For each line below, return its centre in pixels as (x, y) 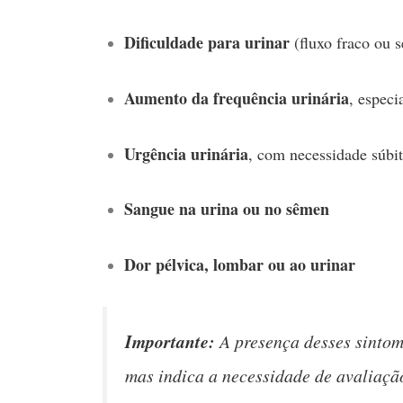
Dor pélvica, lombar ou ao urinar (240, 265)
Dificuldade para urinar (207, 42)
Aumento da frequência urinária (237, 98)
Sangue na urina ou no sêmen (227, 209)
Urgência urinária (186, 153)
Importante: (170, 341)
